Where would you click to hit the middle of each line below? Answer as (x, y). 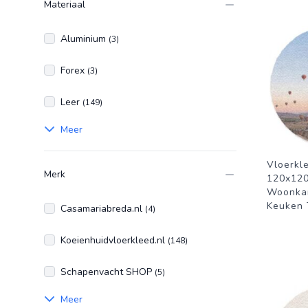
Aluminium (85, 39)
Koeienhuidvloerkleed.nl (114, 240)
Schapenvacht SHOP (108, 272)
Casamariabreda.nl (103, 209)
